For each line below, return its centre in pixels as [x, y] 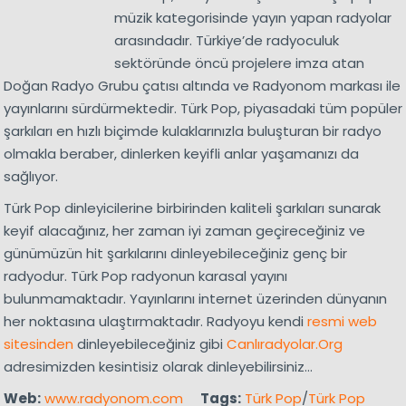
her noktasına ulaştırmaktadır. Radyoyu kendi [155, 322]
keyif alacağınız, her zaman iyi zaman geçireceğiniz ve [184, 231]
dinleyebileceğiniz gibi [150, 344]
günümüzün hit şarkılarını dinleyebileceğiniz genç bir [175, 254]
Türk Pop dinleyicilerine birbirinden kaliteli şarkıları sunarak [192, 208]
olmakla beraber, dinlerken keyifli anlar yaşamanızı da [181, 154]
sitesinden [38, 344]
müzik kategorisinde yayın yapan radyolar [253, 18]
